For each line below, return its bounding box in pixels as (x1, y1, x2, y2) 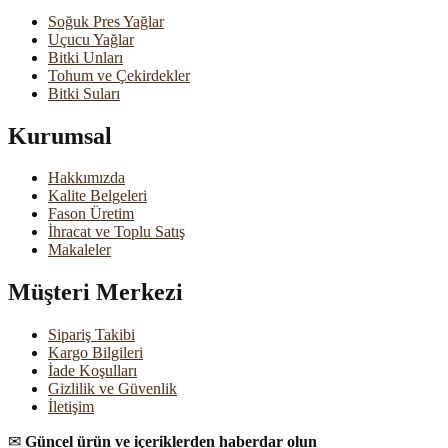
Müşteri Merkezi (8, 279, 183, 306)
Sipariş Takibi (48, 326, 135, 344)
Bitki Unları (48, 48, 123, 66)
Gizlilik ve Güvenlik (48, 380, 177, 398)
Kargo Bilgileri (48, 344, 143, 362)
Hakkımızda (48, 169, 125, 187)
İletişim (48, 398, 94, 416)
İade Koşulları (48, 362, 137, 380)
